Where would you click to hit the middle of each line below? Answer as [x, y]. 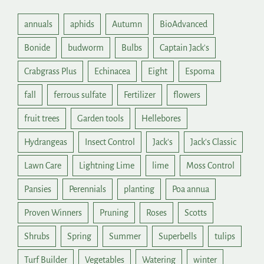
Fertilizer [140, 95]
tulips [225, 237]
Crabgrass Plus [50, 72]
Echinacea [112, 72]
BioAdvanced [184, 24]
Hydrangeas [46, 142]
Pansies [38, 189]
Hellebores [161, 119]
